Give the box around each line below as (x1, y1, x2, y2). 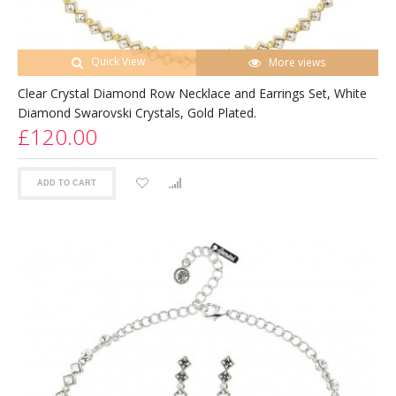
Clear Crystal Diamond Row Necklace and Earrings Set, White (18, 84, 367, 102)
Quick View (90, 53, 145, 69)
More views (269, 54, 326, 70)
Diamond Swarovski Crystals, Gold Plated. (18, 103, 256, 121)
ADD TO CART (37, 179, 96, 188)
